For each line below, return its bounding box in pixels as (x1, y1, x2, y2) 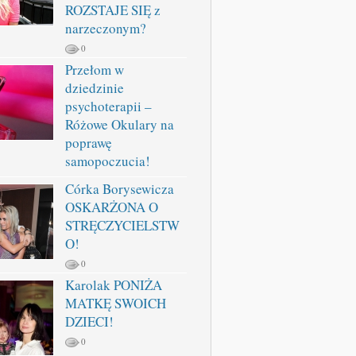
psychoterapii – (65, 97, 152, 115)
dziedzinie (65, 79, 124, 97)
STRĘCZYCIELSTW (65, 216, 180, 234)
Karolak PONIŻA (65, 276, 162, 294)
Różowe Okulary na (65, 115, 174, 133)
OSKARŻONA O (65, 198, 158, 216)
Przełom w (65, 60, 124, 79)
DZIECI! (65, 312, 114, 331)
